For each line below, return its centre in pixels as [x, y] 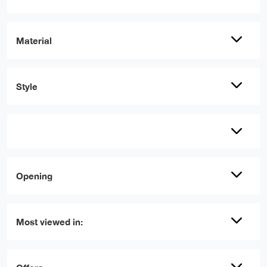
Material [34, 40]
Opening [34, 176]
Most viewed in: [49, 221]
